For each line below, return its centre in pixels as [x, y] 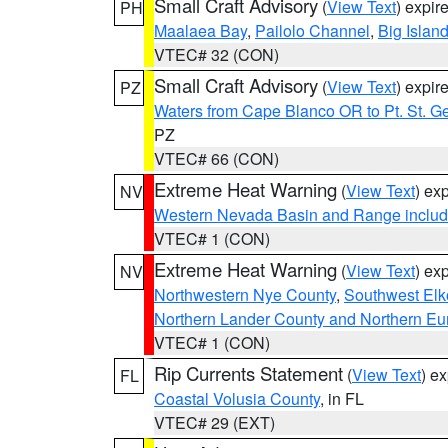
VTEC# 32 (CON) [216, 54]
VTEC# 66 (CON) [216, 158]
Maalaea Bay [200, 30]
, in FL [342, 398]
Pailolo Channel [312, 30]
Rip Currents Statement [248, 373]
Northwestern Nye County [245, 294]
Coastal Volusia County [237, 398]
